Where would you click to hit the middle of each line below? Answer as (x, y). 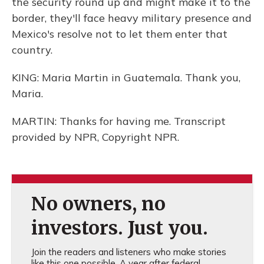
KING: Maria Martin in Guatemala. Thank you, (126, 77)
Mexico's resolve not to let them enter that (120, 34)
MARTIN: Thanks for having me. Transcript (119, 121)
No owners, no (98, 204)
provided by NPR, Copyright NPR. (95, 137)
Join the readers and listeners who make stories (128, 252)
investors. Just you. (119, 228)
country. (32, 50)
